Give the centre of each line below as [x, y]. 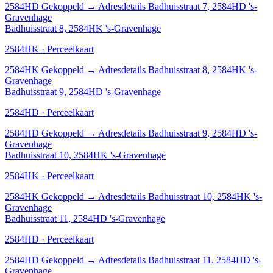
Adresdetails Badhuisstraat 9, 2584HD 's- [178, 133]
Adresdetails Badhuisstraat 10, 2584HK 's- [180, 196]
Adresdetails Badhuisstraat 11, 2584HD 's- [180, 260]
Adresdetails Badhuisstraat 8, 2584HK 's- [178, 69]
